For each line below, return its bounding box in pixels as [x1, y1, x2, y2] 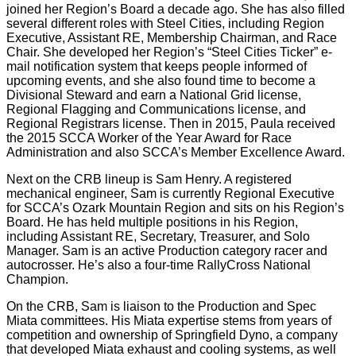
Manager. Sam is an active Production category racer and [6, 244, 327, 257]
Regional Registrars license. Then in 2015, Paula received [6, 117, 335, 130]
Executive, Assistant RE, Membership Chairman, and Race [6, 31, 337, 44]
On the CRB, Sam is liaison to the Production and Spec [6, 300, 316, 313]
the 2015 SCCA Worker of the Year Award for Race [6, 131, 292, 145]
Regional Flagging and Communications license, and [6, 103, 306, 116]
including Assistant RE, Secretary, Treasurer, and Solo [6, 230, 310, 243]
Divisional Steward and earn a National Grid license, [6, 88, 301, 102]
